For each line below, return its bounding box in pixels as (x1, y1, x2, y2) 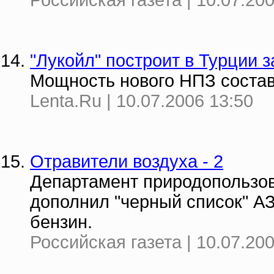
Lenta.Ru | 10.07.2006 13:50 (30, 91, 253, 111)
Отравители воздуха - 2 (30, 152, 223, 171)
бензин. (30, 212, 92, 232)
